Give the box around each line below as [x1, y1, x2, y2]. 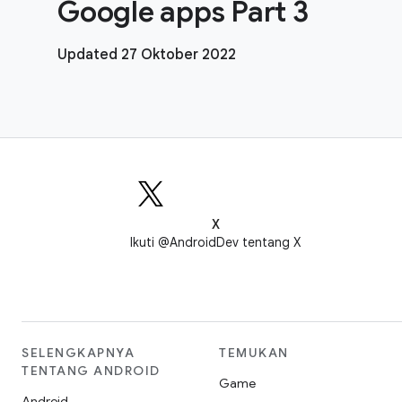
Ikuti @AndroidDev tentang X [130, 234, 301, 250]
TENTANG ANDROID [22, 363, 161, 379]
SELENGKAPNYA [22, 345, 135, 361]
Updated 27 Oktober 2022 [57, 45, 236, 64]
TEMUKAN [219, 345, 289, 361]
